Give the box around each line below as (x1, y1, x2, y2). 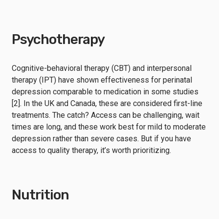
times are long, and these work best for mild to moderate (12, 122, 206, 131)
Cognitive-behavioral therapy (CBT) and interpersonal (12, 63, 192, 73)
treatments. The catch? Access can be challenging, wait (12, 110, 199, 120)
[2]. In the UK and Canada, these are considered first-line (12, 98, 202, 108)
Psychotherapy (12, 31, 105, 47)
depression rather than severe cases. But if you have (12, 133, 191, 143)
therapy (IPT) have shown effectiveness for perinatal (12, 75, 192, 85)
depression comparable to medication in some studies (12, 87, 198, 96)
